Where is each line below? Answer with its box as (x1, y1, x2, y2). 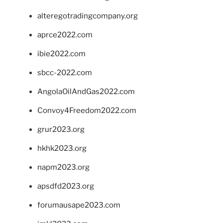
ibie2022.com (37, 49, 86, 59)
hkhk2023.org (37, 144, 87, 153)
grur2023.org (37, 125, 85, 134)
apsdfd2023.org (37, 182, 94, 191)
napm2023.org (37, 163, 90, 172)
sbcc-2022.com (37, 68, 92, 78)
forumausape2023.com (37, 201, 120, 210)
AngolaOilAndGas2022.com (37, 87, 135, 97)
